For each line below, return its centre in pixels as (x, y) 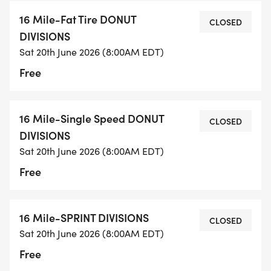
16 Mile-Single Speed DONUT (92, 119)
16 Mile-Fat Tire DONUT (78, 19)
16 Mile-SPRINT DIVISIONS (84, 218)
